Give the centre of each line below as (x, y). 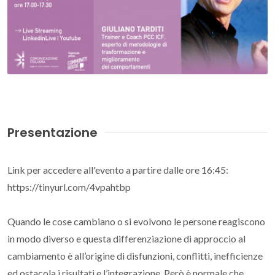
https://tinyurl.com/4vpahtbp (69, 187)
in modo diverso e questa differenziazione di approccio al (126, 238)
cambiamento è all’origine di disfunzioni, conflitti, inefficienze (135, 255)
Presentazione (52, 132)
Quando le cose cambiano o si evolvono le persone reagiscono (136, 221)
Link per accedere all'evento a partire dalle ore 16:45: (118, 169)
